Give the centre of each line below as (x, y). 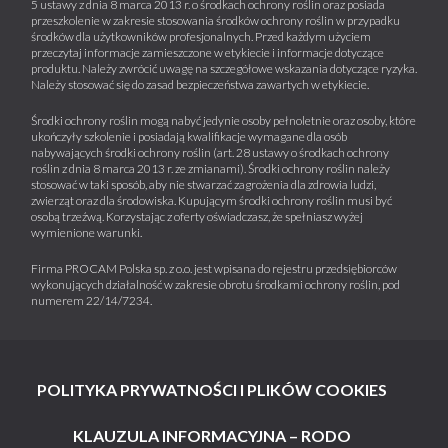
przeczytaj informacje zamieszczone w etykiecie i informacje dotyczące (207, 52)
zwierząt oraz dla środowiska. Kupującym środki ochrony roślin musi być (211, 200)
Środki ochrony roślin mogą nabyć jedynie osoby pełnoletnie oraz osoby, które (223, 120)
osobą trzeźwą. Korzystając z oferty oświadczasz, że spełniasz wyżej (197, 216)
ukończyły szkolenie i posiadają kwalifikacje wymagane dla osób (189, 136)
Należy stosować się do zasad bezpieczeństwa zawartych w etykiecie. (200, 84)
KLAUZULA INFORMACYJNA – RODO (211, 436)
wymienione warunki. (86, 232)
